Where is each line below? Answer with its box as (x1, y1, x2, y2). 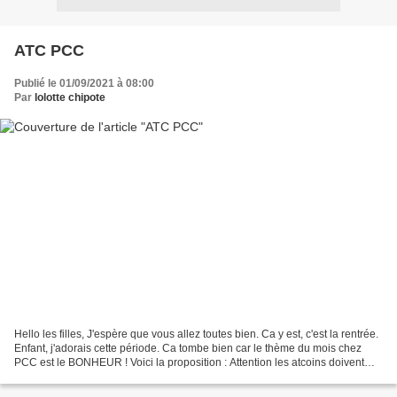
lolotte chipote (35, 90, 105, 104)
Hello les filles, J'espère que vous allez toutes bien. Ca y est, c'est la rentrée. (14, 328, 378, 341)
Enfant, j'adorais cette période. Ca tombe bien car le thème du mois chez (14, 342, 362, 355)
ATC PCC (14, 41, 84, 59)
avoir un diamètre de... (14, 370, 121, 384)
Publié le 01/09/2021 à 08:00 (14, 76, 154, 90)
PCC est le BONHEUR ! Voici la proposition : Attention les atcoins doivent (14, 356, 364, 370)
